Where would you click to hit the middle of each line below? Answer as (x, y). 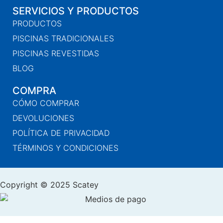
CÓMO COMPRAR (46, 103)
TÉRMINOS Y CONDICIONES (65, 148)
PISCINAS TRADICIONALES (63, 39)
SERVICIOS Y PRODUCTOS (76, 11)
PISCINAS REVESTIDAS (56, 54)
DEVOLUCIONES (43, 118)
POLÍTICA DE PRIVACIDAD (61, 133)
